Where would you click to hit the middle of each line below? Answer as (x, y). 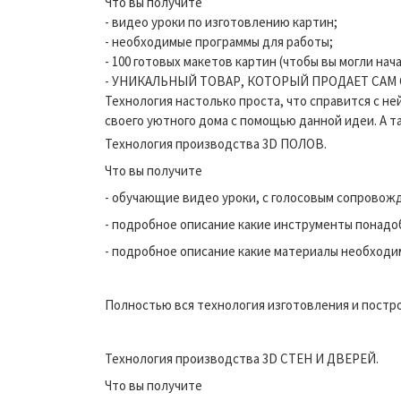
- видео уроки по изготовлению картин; (221, 21)
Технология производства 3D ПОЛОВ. (216, 143)
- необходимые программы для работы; (219, 41)
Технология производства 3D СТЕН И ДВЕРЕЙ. (242, 358)
